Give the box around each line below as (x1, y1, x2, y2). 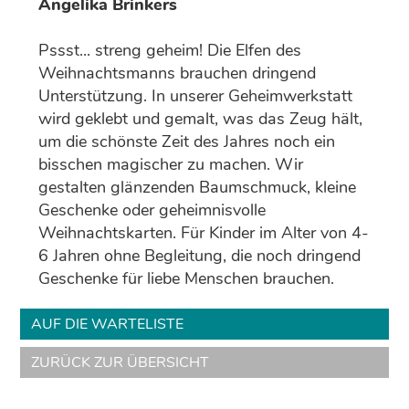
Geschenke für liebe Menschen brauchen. (38, 267, 335, 289)
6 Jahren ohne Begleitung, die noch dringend (38, 244, 362, 267)
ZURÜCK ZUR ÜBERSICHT (31, 351, 210, 372)
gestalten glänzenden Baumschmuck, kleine (38, 175, 357, 198)
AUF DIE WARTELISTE (31, 313, 184, 334)
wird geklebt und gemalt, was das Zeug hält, (38, 107, 363, 130)
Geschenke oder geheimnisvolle (38, 198, 267, 221)
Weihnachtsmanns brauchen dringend (38, 61, 317, 84)
